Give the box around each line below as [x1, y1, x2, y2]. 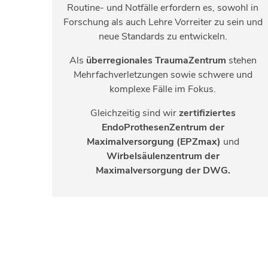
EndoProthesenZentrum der [101, 120, 224, 134]
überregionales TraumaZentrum [86, 53, 226, 67]
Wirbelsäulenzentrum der [106, 149, 220, 163]
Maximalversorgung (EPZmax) [86, 135, 221, 148]
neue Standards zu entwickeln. [98, 29, 227, 43]
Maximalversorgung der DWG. [95, 163, 230, 177]
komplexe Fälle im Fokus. [109, 82, 216, 96]
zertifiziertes [178, 106, 236, 120]
